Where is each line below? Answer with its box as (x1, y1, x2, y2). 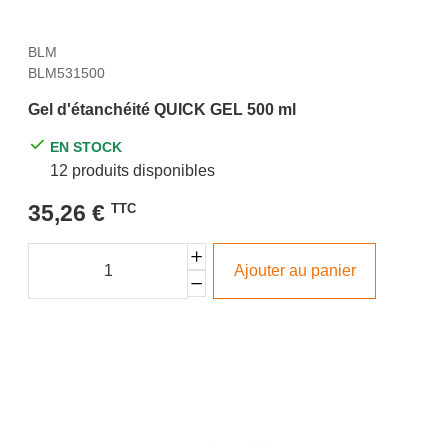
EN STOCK (50, 139, 123, 156)
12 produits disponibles (50, 162, 216, 180)
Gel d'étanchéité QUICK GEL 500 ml (28, 101, 296, 119)
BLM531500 (28, 65, 105, 82)
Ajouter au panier (233, 261, 356, 279)
